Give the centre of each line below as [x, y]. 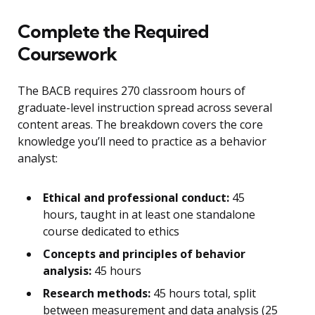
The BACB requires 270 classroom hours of [131, 91]
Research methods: [97, 294]
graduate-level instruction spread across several [145, 108]
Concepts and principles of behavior [144, 254]
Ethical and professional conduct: [136, 198]
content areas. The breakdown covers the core [140, 125]
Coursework [67, 54]
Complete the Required [113, 32]
